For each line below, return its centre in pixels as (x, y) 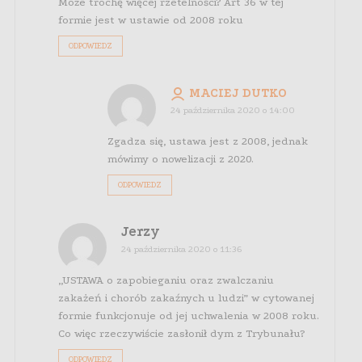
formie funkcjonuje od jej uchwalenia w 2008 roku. (189, 316)
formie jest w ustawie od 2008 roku (151, 20)
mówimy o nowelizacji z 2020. (180, 159)
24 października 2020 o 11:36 (182, 250)
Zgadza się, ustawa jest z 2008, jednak (207, 141)
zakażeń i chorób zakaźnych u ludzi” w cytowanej (187, 298)
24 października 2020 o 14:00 (232, 111)
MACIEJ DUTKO (238, 93)
